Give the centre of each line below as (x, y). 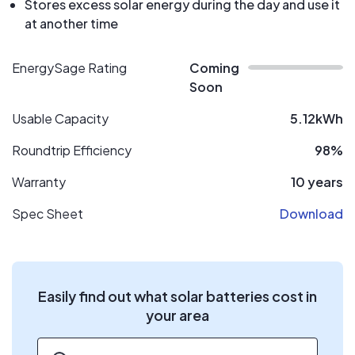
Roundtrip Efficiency (72, 150)
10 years (317, 182)
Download (311, 214)
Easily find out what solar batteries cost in (177, 296)
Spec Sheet (48, 214)
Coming (214, 68)
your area (177, 315)
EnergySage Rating (69, 68)
